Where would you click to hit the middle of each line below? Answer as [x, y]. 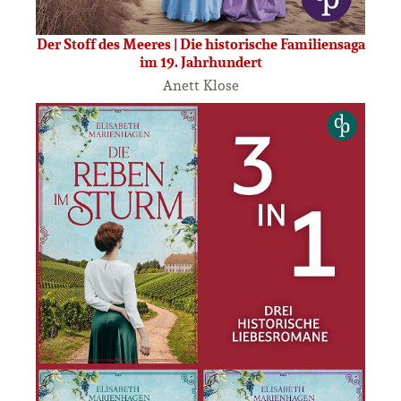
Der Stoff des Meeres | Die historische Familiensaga [200, 43]
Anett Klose [200, 85]
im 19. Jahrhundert [200, 61]
